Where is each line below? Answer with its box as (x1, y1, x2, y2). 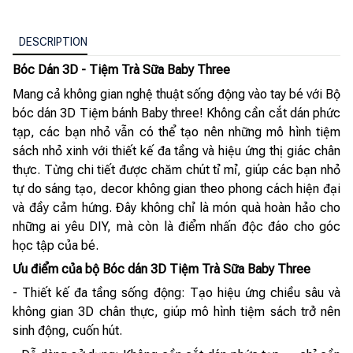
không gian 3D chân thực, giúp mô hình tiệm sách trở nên (13, 304, 340, 320)
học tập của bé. (13, 237, 98, 253)
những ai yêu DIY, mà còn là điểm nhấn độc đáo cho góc (13, 218, 340, 234)
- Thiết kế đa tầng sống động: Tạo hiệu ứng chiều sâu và (13, 285, 340, 301)
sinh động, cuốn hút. (13, 323, 122, 339)
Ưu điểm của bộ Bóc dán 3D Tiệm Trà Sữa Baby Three (13, 261, 310, 277)
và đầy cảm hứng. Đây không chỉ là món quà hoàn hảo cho (13, 199, 340, 215)
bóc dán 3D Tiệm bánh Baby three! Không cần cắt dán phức (13, 105, 340, 121)
